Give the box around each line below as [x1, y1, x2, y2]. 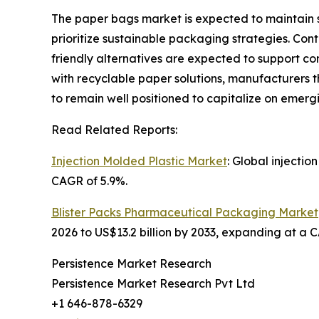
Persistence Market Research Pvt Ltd [51, 276, 255, 291]
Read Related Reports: [51, 122, 177, 137]
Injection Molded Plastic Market [51, 154, 227, 169]
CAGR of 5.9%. [51, 174, 127, 189]
